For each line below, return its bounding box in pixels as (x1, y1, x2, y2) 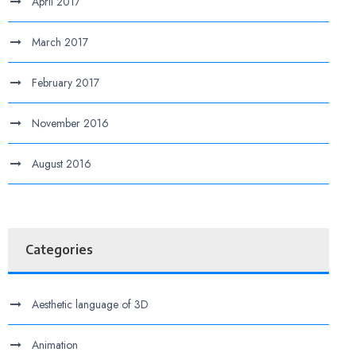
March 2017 (32, 34, 89, 50)
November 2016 (32, 115, 110, 131)
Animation (32, 337, 79, 353)
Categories (25, 242, 94, 257)
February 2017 (32, 75, 100, 91)
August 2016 (32, 156, 92, 172)
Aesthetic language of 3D (32, 296, 149, 312)
